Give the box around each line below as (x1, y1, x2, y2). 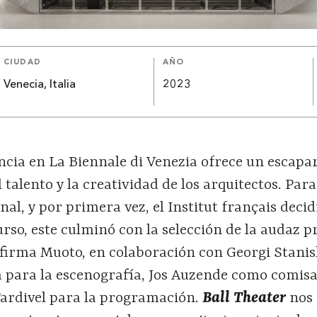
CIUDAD (4, 58, 41, 67)
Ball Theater (202, 289, 287, 307)
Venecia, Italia (4, 79, 76, 91)
